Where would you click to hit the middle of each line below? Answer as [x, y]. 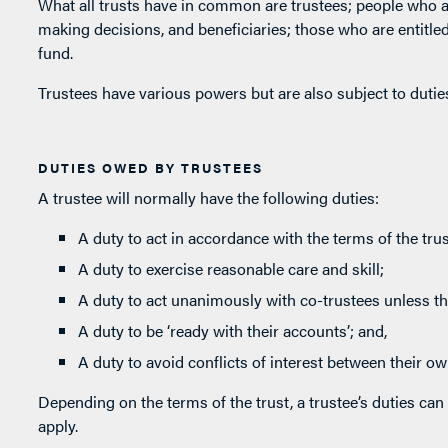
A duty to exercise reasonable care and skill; [230, 269]
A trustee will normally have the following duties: [208, 198]
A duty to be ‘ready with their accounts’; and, [232, 331]
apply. [57, 426]
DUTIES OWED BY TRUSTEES [150, 168]
